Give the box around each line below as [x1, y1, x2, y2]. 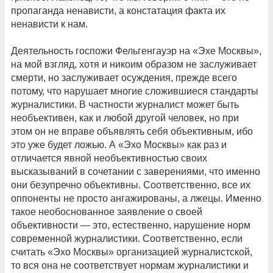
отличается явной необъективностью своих [11, 153, 207, 164]
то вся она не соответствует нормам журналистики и [11, 260, 249, 271]
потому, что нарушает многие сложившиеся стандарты [11, 86, 258, 97]
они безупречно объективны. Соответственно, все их [11, 180, 250, 191]
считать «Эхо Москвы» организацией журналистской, [11, 247, 252, 258]
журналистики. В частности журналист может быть [11, 99, 239, 110]
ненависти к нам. [11, 19, 88, 30]
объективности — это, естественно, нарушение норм [11, 220, 250, 231]
